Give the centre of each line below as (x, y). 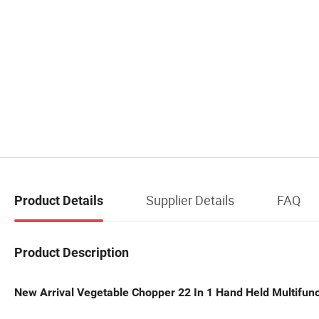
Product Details (59, 201)
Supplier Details (190, 200)
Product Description (72, 252)
